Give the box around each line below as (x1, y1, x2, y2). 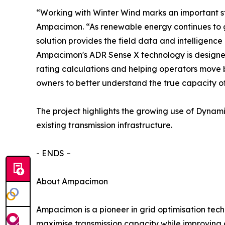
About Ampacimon (36, 176, 108, 186)
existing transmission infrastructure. (36, 120, 172, 130)
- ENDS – (36, 148, 71, 158)
